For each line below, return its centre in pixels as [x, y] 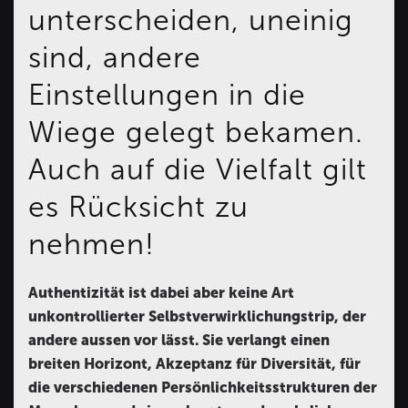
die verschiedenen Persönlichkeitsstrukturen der [203, 388]
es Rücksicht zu [138, 207]
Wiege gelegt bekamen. [196, 133]
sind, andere [115, 58]
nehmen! [92, 245]
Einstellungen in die [167, 95]
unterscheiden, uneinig [191, 20]
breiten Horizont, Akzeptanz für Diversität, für [194, 364]
